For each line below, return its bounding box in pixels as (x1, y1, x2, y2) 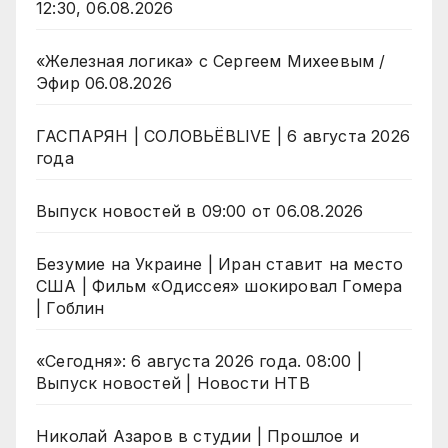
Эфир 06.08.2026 (36, 73, 172, 94)
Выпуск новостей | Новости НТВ (36, 373, 310, 394)
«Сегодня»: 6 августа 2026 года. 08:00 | (36, 351, 362, 372)
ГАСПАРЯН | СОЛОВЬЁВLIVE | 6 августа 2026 (36, 126, 410, 147)
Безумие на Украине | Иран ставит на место (36, 254, 404, 275)
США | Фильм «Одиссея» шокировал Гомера (36, 276, 403, 297)
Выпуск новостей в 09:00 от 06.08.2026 (36, 201, 364, 222)
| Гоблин (36, 298, 105, 319)
